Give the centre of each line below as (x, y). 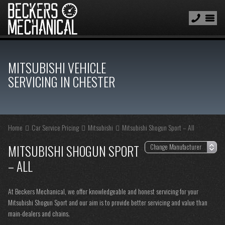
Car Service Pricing (55, 127)
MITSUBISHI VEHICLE (57, 68)
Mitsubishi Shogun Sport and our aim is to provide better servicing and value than (108, 202)
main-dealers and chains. (39, 213)
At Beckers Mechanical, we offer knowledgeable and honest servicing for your (103, 191)
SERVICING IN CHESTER (62, 82)
